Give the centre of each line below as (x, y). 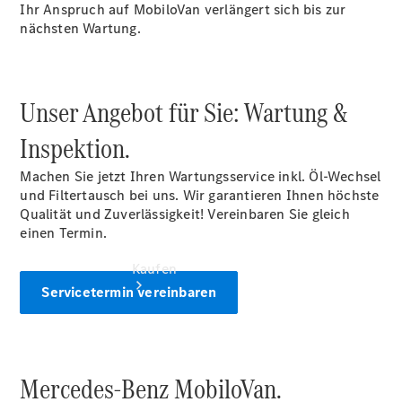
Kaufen (154, 269)
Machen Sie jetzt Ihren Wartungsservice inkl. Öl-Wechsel (201, 176)
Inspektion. (75, 149)
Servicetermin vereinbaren (129, 292)
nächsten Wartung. (80, 28)
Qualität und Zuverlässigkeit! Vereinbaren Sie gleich (185, 214)
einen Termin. (64, 233)
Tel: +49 (157, 62)
